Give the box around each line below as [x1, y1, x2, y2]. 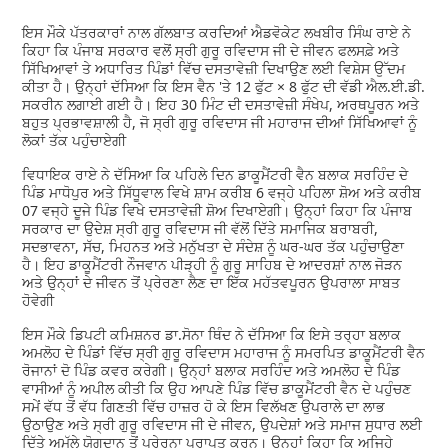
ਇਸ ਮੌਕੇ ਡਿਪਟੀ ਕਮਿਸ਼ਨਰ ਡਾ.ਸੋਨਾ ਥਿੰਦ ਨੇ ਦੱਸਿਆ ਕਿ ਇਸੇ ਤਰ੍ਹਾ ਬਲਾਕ [22, 324, 402, 344]
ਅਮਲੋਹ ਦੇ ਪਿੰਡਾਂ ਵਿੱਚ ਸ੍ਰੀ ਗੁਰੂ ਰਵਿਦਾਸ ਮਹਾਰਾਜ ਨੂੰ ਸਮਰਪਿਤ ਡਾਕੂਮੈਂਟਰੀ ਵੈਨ [22, 342, 426, 362]
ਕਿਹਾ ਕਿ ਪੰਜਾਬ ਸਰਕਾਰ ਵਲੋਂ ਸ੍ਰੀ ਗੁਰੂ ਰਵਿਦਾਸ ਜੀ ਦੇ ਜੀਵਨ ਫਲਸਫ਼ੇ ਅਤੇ [22, 40, 400, 60]
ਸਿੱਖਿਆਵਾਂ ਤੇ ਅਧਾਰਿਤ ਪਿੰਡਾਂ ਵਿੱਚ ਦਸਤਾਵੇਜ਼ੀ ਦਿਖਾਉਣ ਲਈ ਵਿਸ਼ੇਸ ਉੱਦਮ [22, 58, 406, 78]
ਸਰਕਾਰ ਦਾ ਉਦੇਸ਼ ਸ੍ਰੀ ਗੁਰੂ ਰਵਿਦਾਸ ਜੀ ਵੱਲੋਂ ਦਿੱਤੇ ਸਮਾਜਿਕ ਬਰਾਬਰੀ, [22, 218, 379, 238]
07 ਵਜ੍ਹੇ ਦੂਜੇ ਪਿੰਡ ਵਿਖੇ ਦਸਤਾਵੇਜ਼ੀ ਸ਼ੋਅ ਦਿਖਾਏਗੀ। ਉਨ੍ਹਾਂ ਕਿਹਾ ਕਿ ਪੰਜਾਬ [22, 200, 413, 220]
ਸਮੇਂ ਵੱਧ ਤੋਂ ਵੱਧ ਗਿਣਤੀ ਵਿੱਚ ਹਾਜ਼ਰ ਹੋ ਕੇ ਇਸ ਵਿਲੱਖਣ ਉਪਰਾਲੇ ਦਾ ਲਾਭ [22, 396, 386, 416]
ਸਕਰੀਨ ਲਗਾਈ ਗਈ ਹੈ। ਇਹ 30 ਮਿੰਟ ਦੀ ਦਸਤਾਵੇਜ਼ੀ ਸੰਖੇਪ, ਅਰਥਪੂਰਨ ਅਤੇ [22, 94, 420, 114]
